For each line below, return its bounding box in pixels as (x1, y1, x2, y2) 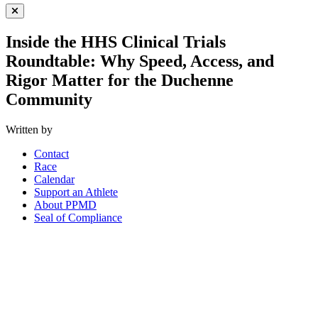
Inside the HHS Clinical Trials (6, 32, 226, 51)
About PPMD (34, 198, 97, 211)
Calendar (34, 172, 75, 185)
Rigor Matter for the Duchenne (6, 70, 234, 89)
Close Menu (14, 16, 63, 26)
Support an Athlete (34, 185, 118, 198)
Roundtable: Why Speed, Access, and (6, 51, 274, 70)
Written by (6, 123, 53, 136)
